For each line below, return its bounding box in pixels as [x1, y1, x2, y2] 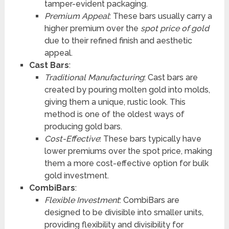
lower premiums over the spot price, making [44, 146, 212, 156]
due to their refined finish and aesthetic [44, 35, 192, 45]
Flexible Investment [44, 195, 120, 205]
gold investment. [44, 170, 109, 180]
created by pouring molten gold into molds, [44, 84, 210, 95]
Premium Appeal [44, 11, 109, 21]
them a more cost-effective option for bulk [44, 158, 209, 168]
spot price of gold [140, 23, 209, 33]
